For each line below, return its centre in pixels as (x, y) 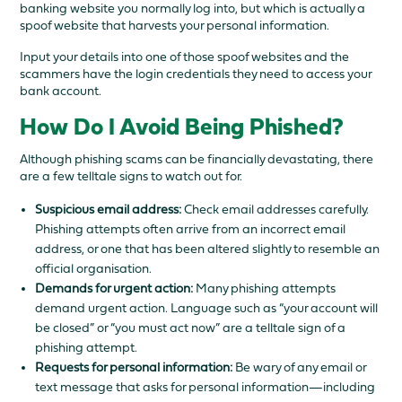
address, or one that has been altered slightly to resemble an (208, 249)
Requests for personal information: (135, 367)
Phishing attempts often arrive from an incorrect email (191, 229)
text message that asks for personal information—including (205, 387)
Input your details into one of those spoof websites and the (185, 57)
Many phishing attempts (266, 288)
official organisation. (94, 269)
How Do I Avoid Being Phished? (182, 129)
